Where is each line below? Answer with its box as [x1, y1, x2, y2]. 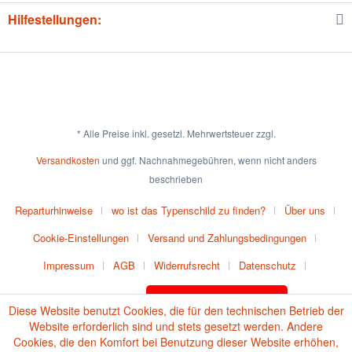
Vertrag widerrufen [161, 293, 272, 312]
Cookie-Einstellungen [33, 230, 129, 246]
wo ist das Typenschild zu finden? [111, 203, 266, 218]
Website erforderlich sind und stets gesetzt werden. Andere [29, 318, 323, 334]
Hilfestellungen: [8, 10, 101, 28]
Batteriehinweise [52, 295, 127, 311]
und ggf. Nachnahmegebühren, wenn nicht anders [99, 153, 317, 167]
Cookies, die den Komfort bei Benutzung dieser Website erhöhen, [13, 334, 339, 350]
